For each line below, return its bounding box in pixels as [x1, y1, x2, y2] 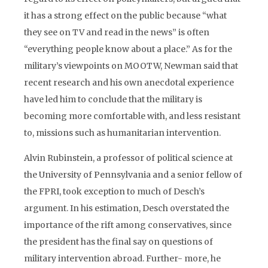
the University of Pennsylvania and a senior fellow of [24, 169, 242, 180]
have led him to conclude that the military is [24, 94, 202, 105]
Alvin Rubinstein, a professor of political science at [24, 153, 233, 163]
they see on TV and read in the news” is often [24, 27, 209, 38]
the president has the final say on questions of [24, 236, 213, 247]
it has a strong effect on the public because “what [24, 10, 227, 21]
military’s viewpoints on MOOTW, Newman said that [24, 60, 238, 71]
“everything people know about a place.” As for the [24, 44, 232, 54]
